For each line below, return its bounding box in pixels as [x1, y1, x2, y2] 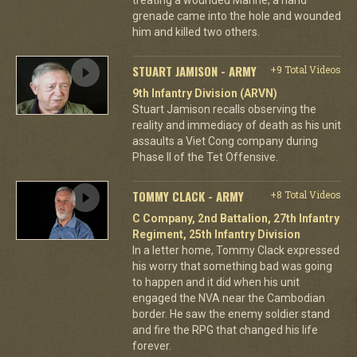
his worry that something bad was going [131, 259, 332, 273]
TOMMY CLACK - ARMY [131, 186, 244, 205]
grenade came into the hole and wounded [131, 9, 341, 22]
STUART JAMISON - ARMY [131, 61, 257, 80]
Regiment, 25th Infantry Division [131, 227, 300, 241]
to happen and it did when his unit [131, 275, 300, 288]
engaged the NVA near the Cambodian [131, 291, 325, 304]
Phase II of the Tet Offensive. [131, 150, 278, 163]
